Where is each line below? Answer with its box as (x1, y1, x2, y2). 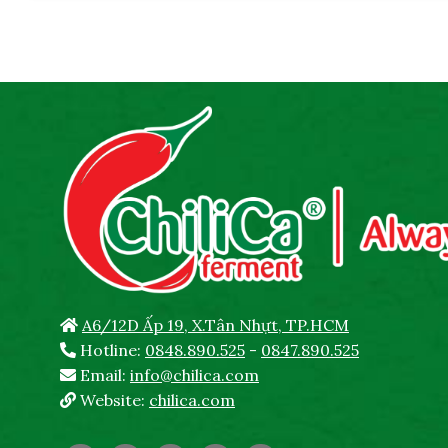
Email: (76, 365, 130, 386)
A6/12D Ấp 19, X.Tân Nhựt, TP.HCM (82, 315, 349, 336)
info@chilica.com (130, 365, 259, 386)
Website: (76, 390, 149, 411)
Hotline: (76, 340, 145, 361)
